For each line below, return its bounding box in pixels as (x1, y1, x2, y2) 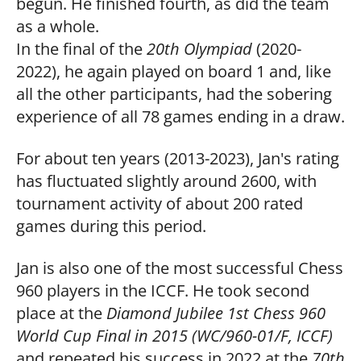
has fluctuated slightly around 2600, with (16, 168, 317, 192)
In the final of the (16, 36, 147, 60)
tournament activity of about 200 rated (16, 191, 303, 214)
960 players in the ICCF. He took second (16, 278, 309, 301)
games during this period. (16, 214, 206, 237)
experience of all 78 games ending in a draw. (16, 104, 345, 127)
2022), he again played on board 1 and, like (16, 59, 331, 82)
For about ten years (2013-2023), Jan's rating (16, 146, 339, 169)
